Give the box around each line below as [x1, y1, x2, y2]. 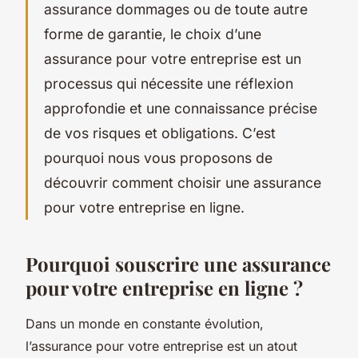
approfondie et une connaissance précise [44, 99, 317, 117]
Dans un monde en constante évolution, [26, 315, 264, 332]
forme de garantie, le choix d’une [44, 25, 261, 42]
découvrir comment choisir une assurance [44, 173, 321, 191]
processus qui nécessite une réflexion [44, 74, 293, 92]
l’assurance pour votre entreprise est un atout [26, 337, 297, 354]
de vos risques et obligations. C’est [44, 124, 276, 141]
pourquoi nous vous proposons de [44, 149, 272, 166]
